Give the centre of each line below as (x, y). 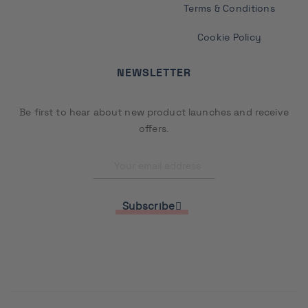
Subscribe (148, 207)
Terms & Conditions (229, 9)
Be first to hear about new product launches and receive (154, 113)
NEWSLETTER (154, 73)
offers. (154, 130)
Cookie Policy (229, 38)
